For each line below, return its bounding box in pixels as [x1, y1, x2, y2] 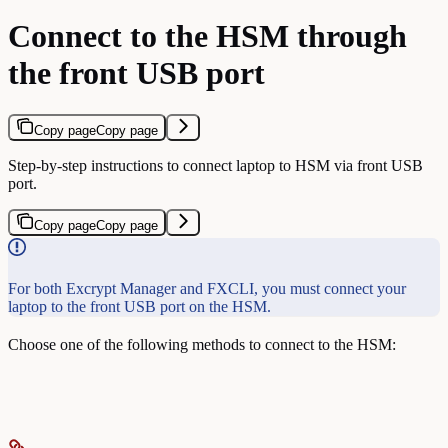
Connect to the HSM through [8, 18, 407, 55]
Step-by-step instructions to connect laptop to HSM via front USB [8, 156, 423, 174]
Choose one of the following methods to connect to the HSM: [8, 335, 396, 353]
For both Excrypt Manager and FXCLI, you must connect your [8, 279, 406, 297]
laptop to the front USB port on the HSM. [8, 297, 271, 315]
